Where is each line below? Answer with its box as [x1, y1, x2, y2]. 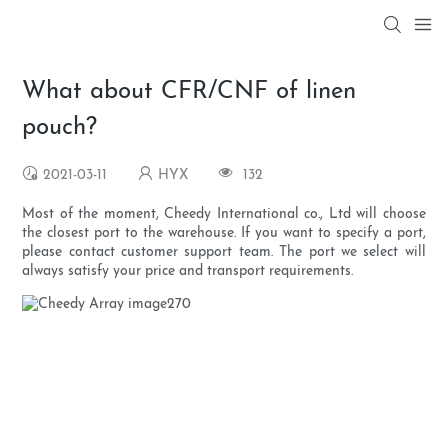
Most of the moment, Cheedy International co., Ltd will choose [22, 207, 426, 223]
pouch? [22, 116, 98, 141]
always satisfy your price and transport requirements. [22, 264, 354, 280]
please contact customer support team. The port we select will [22, 245, 426, 261]
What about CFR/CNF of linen [22, 80, 357, 105]
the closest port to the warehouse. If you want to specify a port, [22, 226, 426, 242]
